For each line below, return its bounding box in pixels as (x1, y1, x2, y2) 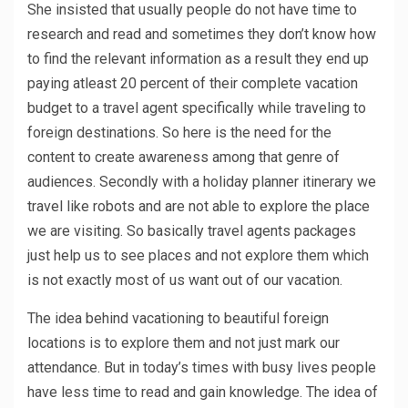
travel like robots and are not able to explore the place (27, 197, 370, 215)
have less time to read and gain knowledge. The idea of (27, 382, 378, 401)
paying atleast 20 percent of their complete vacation (27, 74, 358, 92)
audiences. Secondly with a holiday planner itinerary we (27, 172, 376, 190)
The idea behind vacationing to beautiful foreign (27, 309, 329, 327)
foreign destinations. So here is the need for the (27, 123, 331, 141)
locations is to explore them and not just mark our (27, 333, 340, 352)
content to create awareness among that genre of (27, 148, 340, 166)
